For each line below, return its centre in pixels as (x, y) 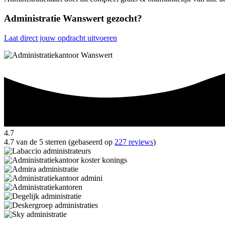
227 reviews (134, 142)
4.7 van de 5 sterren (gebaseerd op (59, 142)
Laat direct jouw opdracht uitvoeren (61, 38)
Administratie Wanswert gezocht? (73, 19)
